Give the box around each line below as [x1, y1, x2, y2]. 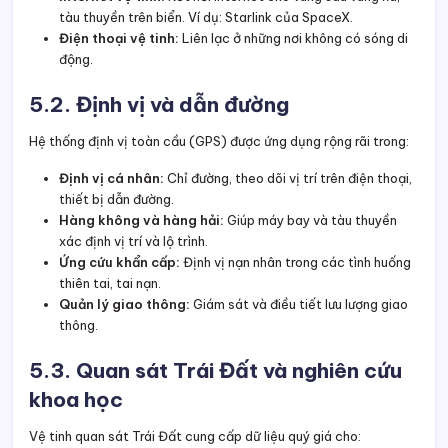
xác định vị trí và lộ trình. [59, 233, 208, 250]
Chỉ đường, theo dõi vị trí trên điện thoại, [164, 170, 412, 187]
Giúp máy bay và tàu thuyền [224, 212, 397, 229]
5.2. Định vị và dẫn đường [29, 91, 289, 119]
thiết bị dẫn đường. [59, 191, 174, 208]
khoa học [29, 386, 123, 414]
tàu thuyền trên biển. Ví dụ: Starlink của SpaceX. [59, 9, 353, 26]
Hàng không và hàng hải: [59, 212, 224, 229]
